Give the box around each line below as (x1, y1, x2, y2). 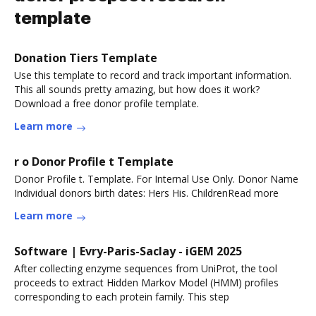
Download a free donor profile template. (14, 97, 199, 110)
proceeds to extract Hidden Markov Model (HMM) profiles (14, 276, 279, 289)
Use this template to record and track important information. (14, 68, 291, 82)
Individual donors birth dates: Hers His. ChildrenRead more (14, 186, 279, 200)
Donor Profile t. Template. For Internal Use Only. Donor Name (14, 172, 298, 186)
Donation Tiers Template (14, 50, 157, 66)
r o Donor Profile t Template (14, 154, 174, 169)
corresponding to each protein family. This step (14, 290, 229, 303)
